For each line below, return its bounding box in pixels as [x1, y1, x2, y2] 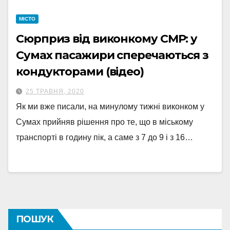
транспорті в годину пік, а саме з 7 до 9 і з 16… [16, 133, 193, 142]
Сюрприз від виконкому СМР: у [16, 32, 198, 46]
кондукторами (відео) [16, 65, 144, 79]
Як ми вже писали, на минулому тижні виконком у [16, 102, 204, 111]
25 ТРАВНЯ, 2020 [26, 88, 84, 95]
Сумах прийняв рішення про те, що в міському [16, 118, 193, 126]
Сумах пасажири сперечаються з [16, 48, 209, 62]
